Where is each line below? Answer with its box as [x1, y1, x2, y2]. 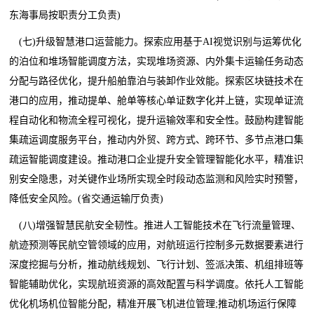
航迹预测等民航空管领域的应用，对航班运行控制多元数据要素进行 [9, 239, 304, 250]
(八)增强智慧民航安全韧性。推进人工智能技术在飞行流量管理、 [19, 219, 301, 231]
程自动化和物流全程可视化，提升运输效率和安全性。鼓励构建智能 [9, 114, 304, 125]
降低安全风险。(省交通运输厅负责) [9, 193, 164, 204]
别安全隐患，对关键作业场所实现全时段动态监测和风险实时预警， [9, 173, 304, 184]
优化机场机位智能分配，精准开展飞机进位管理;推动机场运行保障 [9, 298, 297, 309]
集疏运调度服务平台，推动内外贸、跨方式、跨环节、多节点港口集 [9, 134, 304, 145]
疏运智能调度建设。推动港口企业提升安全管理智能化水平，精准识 [9, 153, 304, 165]
